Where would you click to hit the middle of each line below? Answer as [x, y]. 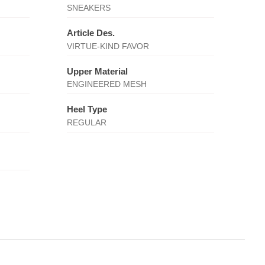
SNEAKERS [88, 8]
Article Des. [91, 33]
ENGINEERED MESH [106, 84]
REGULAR [86, 122]
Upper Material [97, 71]
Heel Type [87, 109]
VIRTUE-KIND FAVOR [108, 46]
